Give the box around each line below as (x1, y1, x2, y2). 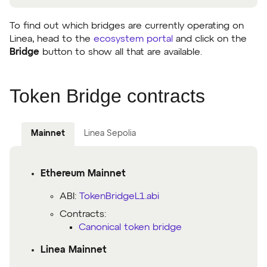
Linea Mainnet (41, 245, 107, 255)
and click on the (173, 34, 247, 44)
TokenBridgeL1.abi (79, 191, 159, 201)
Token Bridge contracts (10, 85, 205, 107)
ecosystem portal (94, 34, 173, 44)
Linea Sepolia (84, 129, 136, 138)
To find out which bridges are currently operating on (10, 21, 244, 31)
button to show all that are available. (39, 47, 202, 57)
